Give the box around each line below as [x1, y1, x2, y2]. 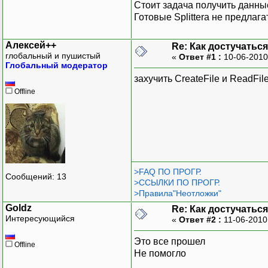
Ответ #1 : [179, 51, 221, 62]
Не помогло [134, 248, 186, 258]
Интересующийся [5, 213, 75, 223]
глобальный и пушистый [5, 50, 100, 60]
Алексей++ [5, 39, 56, 50]
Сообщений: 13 [5, 172, 66, 182]
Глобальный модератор [5, 60, 108, 70]
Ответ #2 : [179, 214, 221, 224]
